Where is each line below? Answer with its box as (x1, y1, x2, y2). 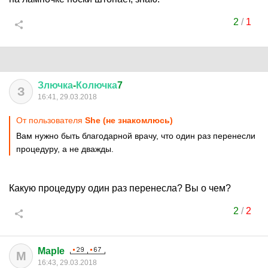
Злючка (38, 80, 73, 90)
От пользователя (16, 115, 85, 125)
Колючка (76, 80, 117, 90)
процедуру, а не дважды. (16, 144, 114, 154)
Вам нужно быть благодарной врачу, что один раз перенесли (16, 131, 255, 141)
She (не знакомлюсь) (85, 115, 173, 125)
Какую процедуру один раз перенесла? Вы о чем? (9, 183, 231, 193)
